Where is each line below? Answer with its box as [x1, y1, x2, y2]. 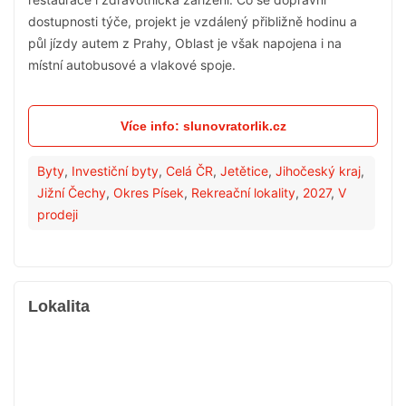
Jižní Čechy [37, 185, 106, 200]
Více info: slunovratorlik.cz [120, 119, 286, 133]
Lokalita [28, 297, 90, 315]
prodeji [37, 207, 78, 222]
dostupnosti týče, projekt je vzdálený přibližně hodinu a [28, 14, 357, 29]
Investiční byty [72, 163, 159, 179]
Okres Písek [113, 185, 184, 200]
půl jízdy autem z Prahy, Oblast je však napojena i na [28, 35, 342, 51]
